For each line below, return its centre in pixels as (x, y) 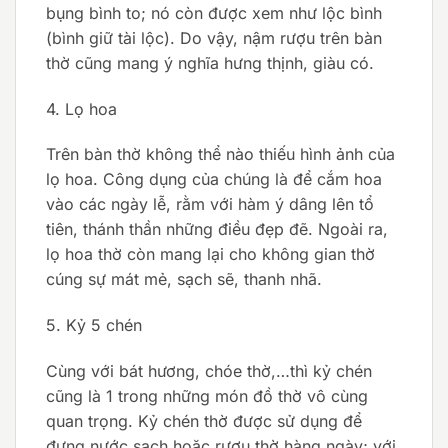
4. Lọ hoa (81, 108)
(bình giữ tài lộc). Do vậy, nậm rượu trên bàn (214, 37)
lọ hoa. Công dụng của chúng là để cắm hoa (214, 179)
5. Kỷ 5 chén (94, 325)
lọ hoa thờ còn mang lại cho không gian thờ (210, 254)
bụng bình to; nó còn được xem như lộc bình (214, 12)
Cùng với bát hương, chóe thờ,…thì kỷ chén (209, 370)
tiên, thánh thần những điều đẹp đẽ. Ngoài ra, (217, 229)
